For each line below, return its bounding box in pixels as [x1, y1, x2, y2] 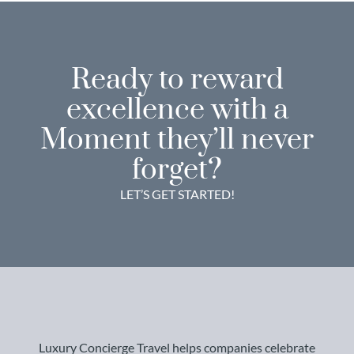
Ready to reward [70, 62, 284, 99]
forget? [132, 152, 222, 189]
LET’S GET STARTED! [119, 186, 235, 202]
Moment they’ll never [40, 122, 314, 159]
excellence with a [66, 92, 288, 129]
